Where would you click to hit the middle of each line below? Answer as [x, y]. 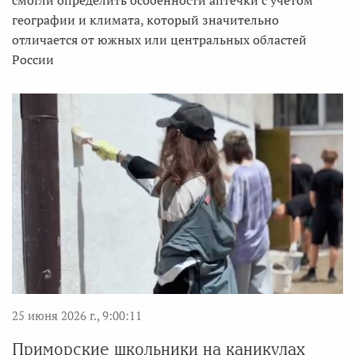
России [33, 60]
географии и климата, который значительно [145, 20]
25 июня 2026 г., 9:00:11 [77, 316]
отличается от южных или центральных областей [159, 40]
